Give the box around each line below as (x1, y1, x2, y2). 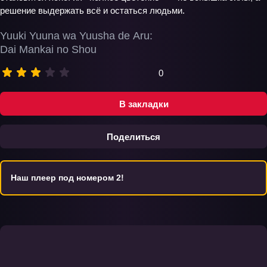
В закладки (119, 98, 169, 109)
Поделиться (107, 131, 160, 142)
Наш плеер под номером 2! (11, 173, 124, 182)
